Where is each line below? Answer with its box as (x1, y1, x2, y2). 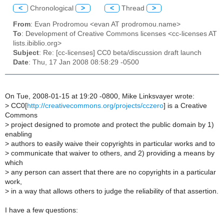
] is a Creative (163, 101, 207, 109)
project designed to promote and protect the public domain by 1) (9, 120, 214, 128)
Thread (119, 4, 146, 12)
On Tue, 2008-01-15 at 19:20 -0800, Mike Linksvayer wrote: (5, 92, 194, 100)
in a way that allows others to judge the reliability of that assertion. (9, 187, 218, 195)
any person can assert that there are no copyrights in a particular (9, 168, 216, 176)
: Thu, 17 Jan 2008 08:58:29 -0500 (28, 58, 139, 66)
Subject (13, 49, 39, 57)
